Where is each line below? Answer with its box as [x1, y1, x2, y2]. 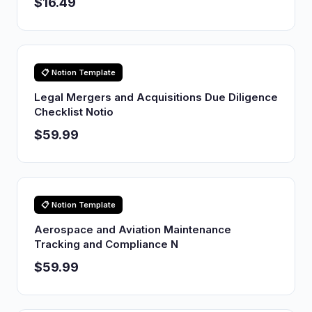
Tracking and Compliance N [34, 237, 178, 251]
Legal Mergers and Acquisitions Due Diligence [34, 91, 278, 104]
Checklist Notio [34, 105, 114, 118]
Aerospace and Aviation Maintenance [34, 223, 231, 236]
